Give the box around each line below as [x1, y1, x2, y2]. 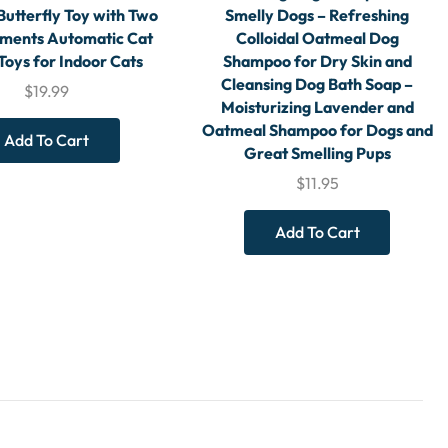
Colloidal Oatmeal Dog [235, 28, 399, 49]
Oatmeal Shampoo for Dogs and [201, 120, 433, 141]
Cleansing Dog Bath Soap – [221, 74, 414, 95]
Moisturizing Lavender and [220, 97, 414, 118]
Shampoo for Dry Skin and [222, 51, 412, 72]
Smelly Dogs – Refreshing [225, 5, 410, 26]
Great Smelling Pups [243, 143, 391, 164]
